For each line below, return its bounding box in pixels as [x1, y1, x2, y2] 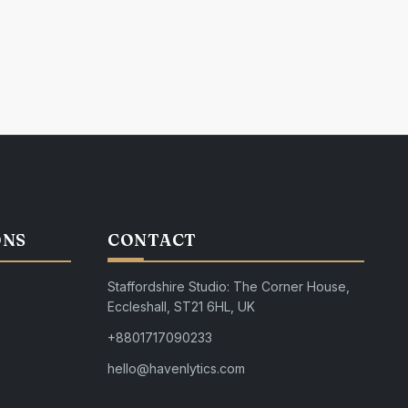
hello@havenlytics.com [107, 361, 245, 377]
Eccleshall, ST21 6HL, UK [107, 299, 255, 315]
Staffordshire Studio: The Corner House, [107, 279, 350, 295]
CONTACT [107, 229, 198, 251]
